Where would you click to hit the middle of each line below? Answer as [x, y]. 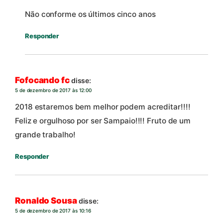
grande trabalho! [45, 135]
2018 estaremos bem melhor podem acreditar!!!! [103, 107]
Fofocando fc [42, 80]
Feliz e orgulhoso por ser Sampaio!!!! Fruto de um [103, 121]
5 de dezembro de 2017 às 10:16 [53, 210]
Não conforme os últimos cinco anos [90, 14]
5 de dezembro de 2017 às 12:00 [53, 90]
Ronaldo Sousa [46, 200]
